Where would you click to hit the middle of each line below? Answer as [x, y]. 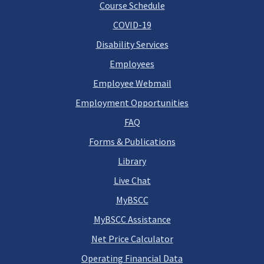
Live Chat [132, 180]
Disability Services [132, 44]
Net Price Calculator [132, 239]
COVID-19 [132, 25]
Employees [132, 64]
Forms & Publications [132, 141]
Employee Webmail [132, 83]
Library [132, 161]
